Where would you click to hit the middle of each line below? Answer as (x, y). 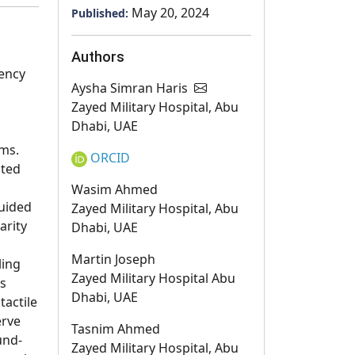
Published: (101, 13)
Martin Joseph (113, 259)
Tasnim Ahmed (116, 329)
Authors (98, 57)
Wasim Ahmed (115, 189)
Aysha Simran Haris (131, 88)
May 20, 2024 (170, 13)
